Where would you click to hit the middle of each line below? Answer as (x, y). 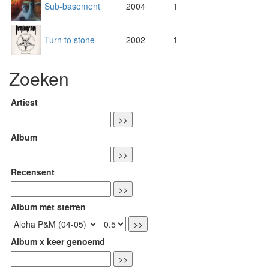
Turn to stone (70, 40)
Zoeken (39, 79)
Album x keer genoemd (58, 242)
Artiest (24, 102)
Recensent (33, 172)
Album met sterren (48, 207)
